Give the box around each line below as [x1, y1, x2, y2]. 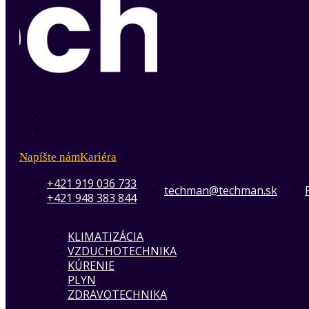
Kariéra [80, 150, 117, 164]
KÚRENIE [68, 258, 114, 274]
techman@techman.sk [164, 183, 277, 199]
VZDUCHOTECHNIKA [68, 243, 177, 259]
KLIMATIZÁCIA [68, 229, 143, 245]
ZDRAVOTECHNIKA [68, 287, 167, 303]
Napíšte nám [19, 150, 80, 164]
